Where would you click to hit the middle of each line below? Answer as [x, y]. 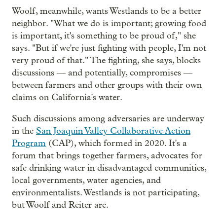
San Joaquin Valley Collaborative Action [113, 131]
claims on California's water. [67, 97]
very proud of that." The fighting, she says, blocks [106, 60]
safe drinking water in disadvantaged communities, [109, 168]
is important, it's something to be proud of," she [104, 36]
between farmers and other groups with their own [107, 85]
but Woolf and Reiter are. [60, 205]
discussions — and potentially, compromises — [102, 73]
